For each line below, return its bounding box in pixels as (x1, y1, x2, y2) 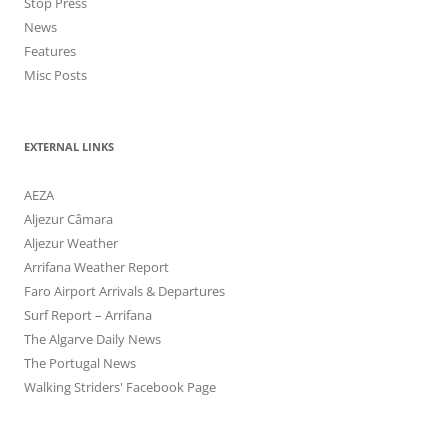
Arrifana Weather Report (24, 258, 169, 277)
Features (24, 42, 76, 61)
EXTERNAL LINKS (24, 139, 114, 155)
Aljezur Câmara (24, 210, 113, 229)
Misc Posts (24, 66, 87, 85)
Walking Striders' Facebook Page (24, 378, 216, 397)
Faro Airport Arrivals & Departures (24, 282, 225, 301)
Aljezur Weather (24, 234, 118, 253)
